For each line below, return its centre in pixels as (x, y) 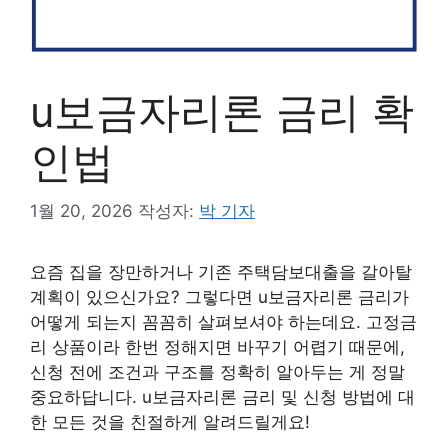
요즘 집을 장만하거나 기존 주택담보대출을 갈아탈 (221, 271)
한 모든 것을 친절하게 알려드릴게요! (170, 421)
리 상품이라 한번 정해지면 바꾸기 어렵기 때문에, (217, 346)
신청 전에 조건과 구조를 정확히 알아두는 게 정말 (217, 371)
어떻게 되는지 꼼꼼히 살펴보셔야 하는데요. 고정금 (223, 321)
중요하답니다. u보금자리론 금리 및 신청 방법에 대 (222, 396)
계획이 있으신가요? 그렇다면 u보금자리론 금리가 (219, 296)
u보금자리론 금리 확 (222, 111)
